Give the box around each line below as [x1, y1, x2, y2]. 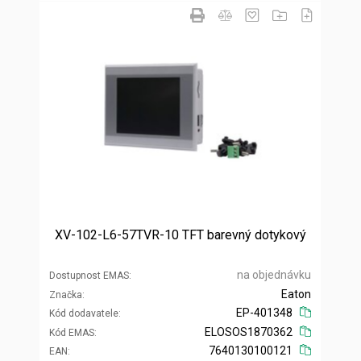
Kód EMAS [49, 327, 94, 339]
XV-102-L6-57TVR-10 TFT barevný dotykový [54, 227, 306, 243]
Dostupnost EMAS [49, 270, 129, 282]
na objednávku [237, 268, 311, 282]
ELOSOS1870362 [205, 326, 293, 339]
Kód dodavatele [49, 308, 118, 320]
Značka [49, 289, 82, 301]
